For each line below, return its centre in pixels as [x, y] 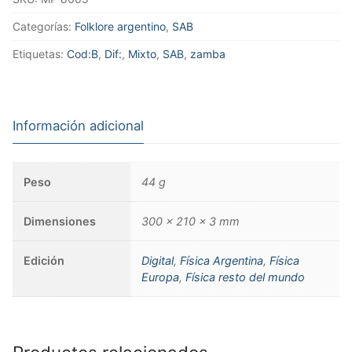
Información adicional [78, 125]
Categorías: [44, 27]
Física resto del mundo [246, 277]
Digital [158, 260]
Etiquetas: [40, 54]
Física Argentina [222, 260]
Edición [44, 260]
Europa [161, 277]
